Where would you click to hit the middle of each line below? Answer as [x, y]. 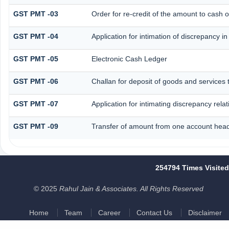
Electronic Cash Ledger [129, 59]
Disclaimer [205, 213]
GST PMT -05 [36, 59]
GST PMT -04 [36, 36]
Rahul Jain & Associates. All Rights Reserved [131, 189]
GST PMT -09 [36, 126]
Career [109, 213]
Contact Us [154, 213]
